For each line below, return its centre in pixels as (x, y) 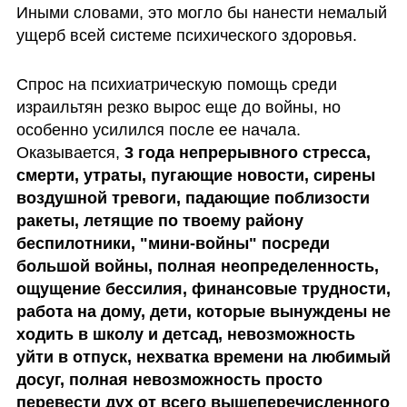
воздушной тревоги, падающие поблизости (193, 199)
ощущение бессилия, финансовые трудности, (203, 289)
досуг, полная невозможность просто (169, 380)
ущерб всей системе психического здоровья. (186, 36)
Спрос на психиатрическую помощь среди (176, 85)
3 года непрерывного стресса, (247, 153)
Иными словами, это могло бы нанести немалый (201, 13)
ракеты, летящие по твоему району (159, 221)
